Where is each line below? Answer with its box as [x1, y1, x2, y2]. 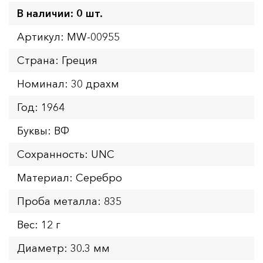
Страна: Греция [17, 53, 97, 67]
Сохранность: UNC [17, 147, 114, 161]
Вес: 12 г [17, 218, 60, 231]
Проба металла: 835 [17, 194, 122, 208]
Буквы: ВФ [17, 124, 69, 137]
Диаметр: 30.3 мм [17, 241, 110, 255]
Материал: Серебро [17, 171, 122, 184]
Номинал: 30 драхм [17, 77, 119, 90]
